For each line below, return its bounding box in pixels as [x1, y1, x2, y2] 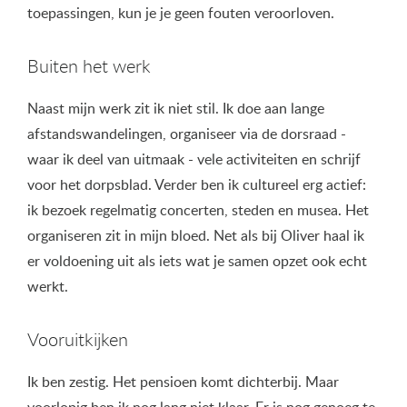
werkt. [27, 276, 72, 297]
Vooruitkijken [27, 327, 128, 352]
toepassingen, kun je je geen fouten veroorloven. [27, 3, 338, 24]
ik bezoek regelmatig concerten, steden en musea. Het [27, 200, 369, 221]
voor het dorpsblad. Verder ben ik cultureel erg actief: [27, 174, 366, 195]
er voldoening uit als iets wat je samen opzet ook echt [27, 251, 367, 272]
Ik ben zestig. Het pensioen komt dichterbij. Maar [27, 372, 339, 392]
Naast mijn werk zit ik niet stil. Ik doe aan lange [27, 98, 324, 119]
